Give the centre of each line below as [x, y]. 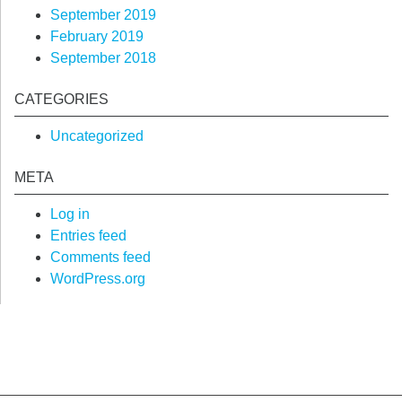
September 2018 [103, 58]
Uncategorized [97, 136]
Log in [70, 214]
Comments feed [100, 257]
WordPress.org [98, 279]
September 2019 [103, 15]
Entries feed [88, 236]
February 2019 [97, 36]
